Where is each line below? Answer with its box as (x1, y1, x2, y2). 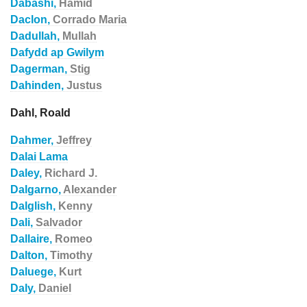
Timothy (50, 249, 93, 261)
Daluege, (10, 266, 59, 278)
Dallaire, (10, 233, 55, 245)
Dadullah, (10, 30, 62, 42)
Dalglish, (10, 200, 58, 212)
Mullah (62, 30, 97, 42)
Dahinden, (10, 79, 66, 91)
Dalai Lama (10, 151, 68, 162)
